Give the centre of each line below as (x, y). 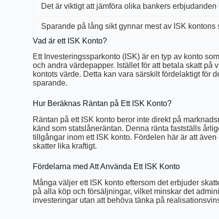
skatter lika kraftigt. (65, 146)
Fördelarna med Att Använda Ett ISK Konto (107, 167)
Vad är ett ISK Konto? (70, 41)
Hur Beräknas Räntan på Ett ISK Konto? (102, 104)
